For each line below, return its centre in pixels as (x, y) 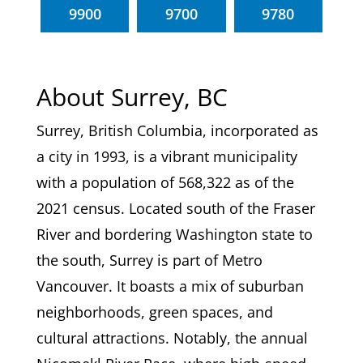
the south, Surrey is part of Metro (149, 260)
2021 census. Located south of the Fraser (175, 208)
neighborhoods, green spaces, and (154, 312)
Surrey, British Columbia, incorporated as (177, 130)
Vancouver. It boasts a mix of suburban (170, 286)
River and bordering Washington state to (174, 234)
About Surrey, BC (132, 96)
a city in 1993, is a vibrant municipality (167, 156)
